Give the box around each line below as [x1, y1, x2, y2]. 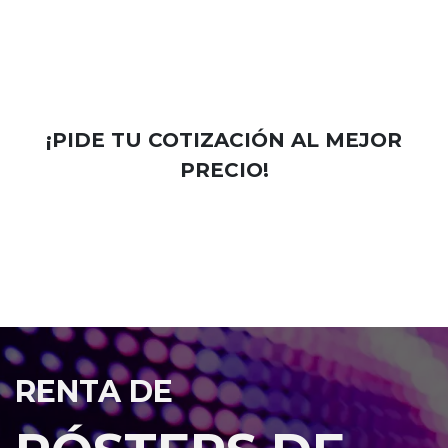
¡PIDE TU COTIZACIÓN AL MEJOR [46, 128, 402, 153]
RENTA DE [15, 373, 173, 411]
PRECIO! [179, 158, 269, 183]
